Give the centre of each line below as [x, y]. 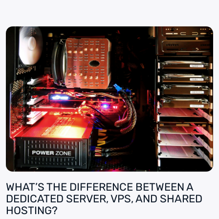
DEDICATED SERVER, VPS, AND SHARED [104, 199]
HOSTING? [32, 210]
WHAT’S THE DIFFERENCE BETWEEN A [99, 187]
